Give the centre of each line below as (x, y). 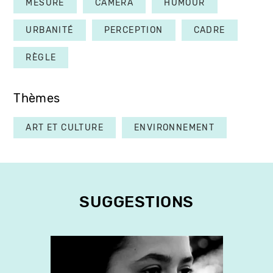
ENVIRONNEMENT (175, 127)
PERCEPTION (133, 30)
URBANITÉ (50, 30)
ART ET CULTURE (65, 127)
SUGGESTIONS (136, 202)
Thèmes (37, 98)
